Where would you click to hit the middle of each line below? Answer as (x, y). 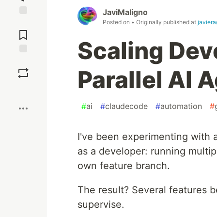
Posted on (117, 22)
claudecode (126, 106)
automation (181, 106)
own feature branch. (124, 166)
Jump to (23, 23)
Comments (23, 31)
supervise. (101, 205)
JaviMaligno (125, 12)
